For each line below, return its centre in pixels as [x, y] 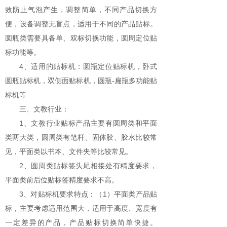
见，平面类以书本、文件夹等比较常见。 [69, 152]
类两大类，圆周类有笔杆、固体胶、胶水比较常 [81, 137]
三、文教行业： [44, 109]
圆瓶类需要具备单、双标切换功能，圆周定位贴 [81, 38]
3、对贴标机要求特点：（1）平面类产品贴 [88, 194]
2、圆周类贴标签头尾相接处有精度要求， [88, 166]
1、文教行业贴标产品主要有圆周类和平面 [88, 123]
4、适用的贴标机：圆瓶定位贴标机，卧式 [88, 66]
